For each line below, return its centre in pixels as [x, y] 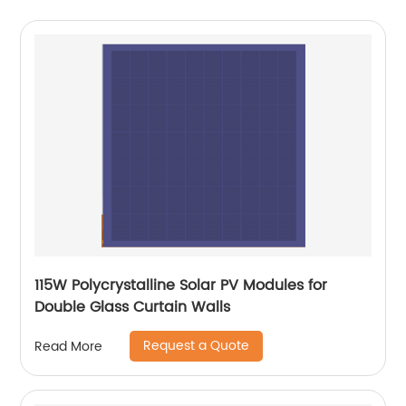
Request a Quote [197, 346]
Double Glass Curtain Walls [133, 308]
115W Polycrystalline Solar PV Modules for [181, 286]
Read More [69, 346]
